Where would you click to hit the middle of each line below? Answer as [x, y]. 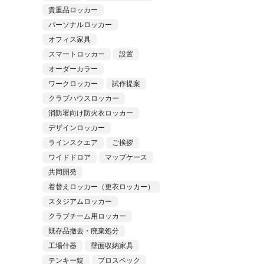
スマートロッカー [76, 54]
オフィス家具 [69, 39]
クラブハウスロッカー [83, 98]
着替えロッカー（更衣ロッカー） [101, 187]
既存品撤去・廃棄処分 [83, 231]
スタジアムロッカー [80, 202]
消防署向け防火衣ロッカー [90, 113]
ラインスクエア [73, 143]
